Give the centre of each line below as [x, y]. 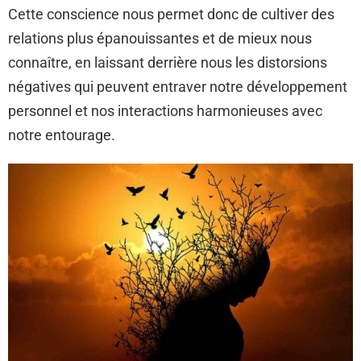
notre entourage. [62, 135]
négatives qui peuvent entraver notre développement [178, 87]
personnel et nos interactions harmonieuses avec [165, 111]
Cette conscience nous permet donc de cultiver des [171, 14]
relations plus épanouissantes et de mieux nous [160, 38]
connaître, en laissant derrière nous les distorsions [168, 62]
